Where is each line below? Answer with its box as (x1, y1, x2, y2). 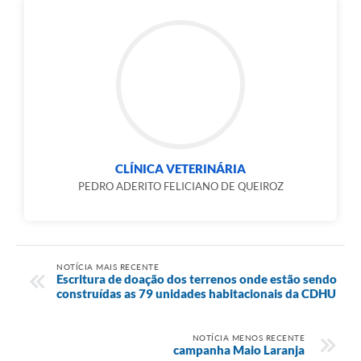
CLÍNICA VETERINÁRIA (115, 160, 246, 176)
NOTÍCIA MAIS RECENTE (56, 261, 159, 272)
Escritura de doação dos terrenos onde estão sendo (56, 271, 337, 286)
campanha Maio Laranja (173, 342, 305, 357)
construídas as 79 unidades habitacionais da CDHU (56, 285, 336, 301)
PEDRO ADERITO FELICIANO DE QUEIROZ (77, 179, 284, 193)
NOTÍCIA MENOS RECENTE (192, 332, 305, 342)
